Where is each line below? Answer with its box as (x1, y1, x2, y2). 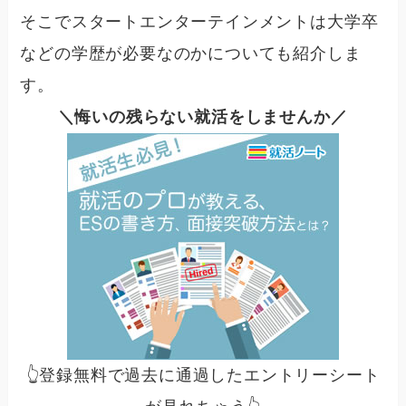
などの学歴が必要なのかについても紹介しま (20, 43, 362, 63)
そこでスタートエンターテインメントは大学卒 (20, 12, 379, 31)
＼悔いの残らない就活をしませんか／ (57, 107, 348, 126)
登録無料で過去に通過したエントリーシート (39, 365, 381, 384)
